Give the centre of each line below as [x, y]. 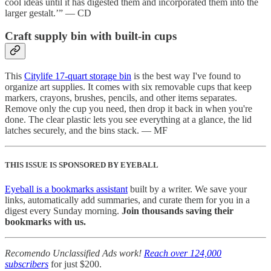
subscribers [27, 264]
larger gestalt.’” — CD [48, 13]
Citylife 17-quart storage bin [78, 76]
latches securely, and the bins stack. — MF [86, 131]
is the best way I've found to [186, 76]
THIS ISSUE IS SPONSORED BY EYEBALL [82, 165]
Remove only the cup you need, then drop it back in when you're [129, 109]
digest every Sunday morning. [63, 211]
